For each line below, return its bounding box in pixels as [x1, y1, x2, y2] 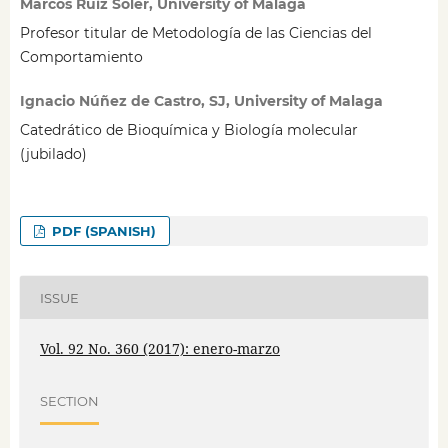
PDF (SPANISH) [48, 223, 157, 240]
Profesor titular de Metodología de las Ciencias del [19, 24, 372, 43]
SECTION [39, 392, 99, 409]
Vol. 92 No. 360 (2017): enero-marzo [39, 339, 280, 359]
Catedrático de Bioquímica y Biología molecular [19, 121, 358, 140]
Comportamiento [19, 48, 143, 67]
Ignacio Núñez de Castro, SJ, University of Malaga [19, 92, 383, 111]
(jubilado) [19, 145, 87, 164]
